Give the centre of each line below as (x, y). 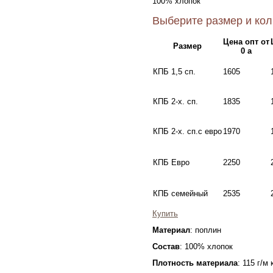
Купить (165, 214)
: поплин (206, 230)
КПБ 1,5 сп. (174, 72)
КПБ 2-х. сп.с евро (187, 131)
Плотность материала (195, 263)
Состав (166, 246)
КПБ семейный (180, 193)
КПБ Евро (171, 162)
